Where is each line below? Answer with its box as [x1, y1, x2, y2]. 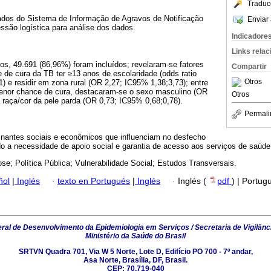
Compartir [232, 62, 267, 71]
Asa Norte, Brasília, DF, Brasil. [83, 255, 188, 264]
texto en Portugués [57, 177, 130, 186]
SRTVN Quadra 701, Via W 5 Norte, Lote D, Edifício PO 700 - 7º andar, [18, 247, 253, 256]
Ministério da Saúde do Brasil [85, 232, 186, 241]
